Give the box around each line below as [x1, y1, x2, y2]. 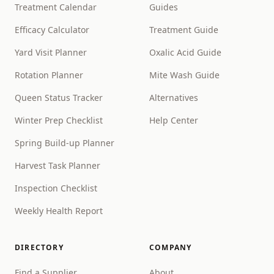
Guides [149, 1, 178, 13]
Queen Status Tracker [15, 92, 103, 103]
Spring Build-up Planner [15, 137, 114, 149]
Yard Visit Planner [15, 46, 87, 58]
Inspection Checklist [15, 182, 97, 194]
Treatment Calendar [15, 1, 97, 13]
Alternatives [149, 92, 198, 103]
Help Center [149, 114, 198, 126]
